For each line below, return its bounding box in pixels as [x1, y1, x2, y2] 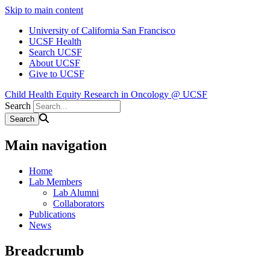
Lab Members [29, 176, 82, 187]
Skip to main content [5, 5, 83, 15]
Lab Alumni [53, 187, 99, 198]
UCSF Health [29, 36, 81, 46]
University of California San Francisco [29, 25, 175, 36]
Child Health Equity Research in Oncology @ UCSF [5, 89, 207, 99]
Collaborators [53, 198, 104, 209]
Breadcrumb [5, 242, 84, 259]
